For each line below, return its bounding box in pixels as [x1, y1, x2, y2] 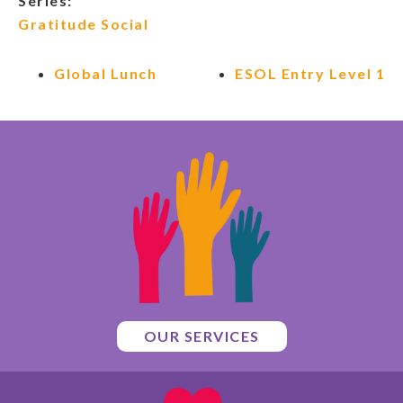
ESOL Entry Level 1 [235, 65, 385, 83]
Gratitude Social [18, 15, 148, 33]
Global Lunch [54, 65, 157, 83]
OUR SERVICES [143, 327, 260, 345]
